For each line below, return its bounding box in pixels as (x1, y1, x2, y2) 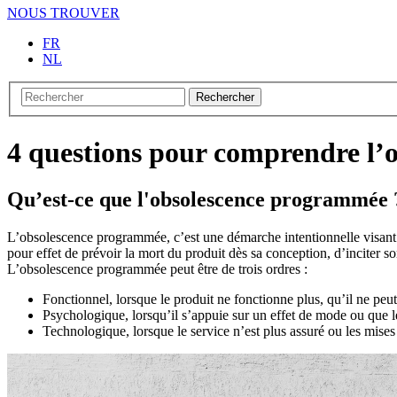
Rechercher (196, 90, 254, 105)
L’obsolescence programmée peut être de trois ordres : (7, 261, 307, 277)
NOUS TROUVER (7, 4, 120, 20)
